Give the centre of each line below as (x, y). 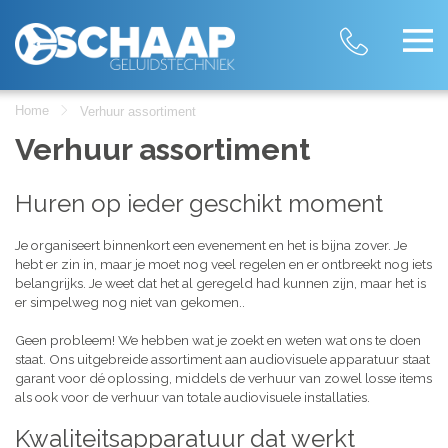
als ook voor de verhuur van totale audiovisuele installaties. (192, 397)
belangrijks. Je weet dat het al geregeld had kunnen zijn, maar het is (220, 283)
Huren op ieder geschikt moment (199, 203)
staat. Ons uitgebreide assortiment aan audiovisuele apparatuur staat (222, 359)
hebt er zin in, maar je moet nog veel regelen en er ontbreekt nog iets (223, 264)
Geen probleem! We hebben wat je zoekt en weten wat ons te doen (218, 340)
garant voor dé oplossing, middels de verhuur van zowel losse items (223, 378)
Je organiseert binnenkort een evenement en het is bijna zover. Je (211, 245)
